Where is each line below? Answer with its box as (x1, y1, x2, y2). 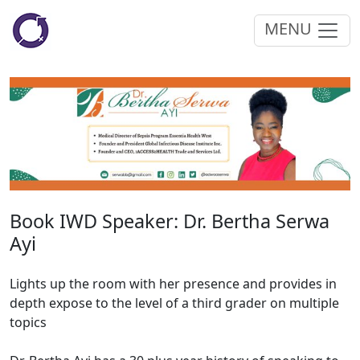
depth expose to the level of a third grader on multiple (10, 294, 339, 313)
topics (10, 313, 47, 332)
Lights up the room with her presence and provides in (10, 275, 337, 293)
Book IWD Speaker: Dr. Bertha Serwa (10, 208, 329, 235)
